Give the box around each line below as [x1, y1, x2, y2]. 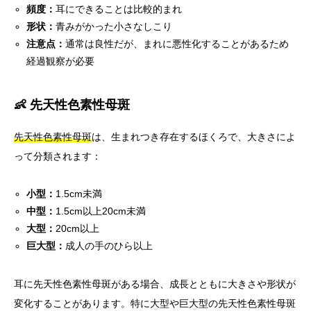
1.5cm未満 [56, 188, 103, 200]
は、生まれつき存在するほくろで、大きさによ [92, 131, 296, 143]
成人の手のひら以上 [65, 240, 153, 252]
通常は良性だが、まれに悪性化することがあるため [65, 38, 289, 50]
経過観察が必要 [26, 56, 95, 67]
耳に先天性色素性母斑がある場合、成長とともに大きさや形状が [14, 278, 296, 290]
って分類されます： [14, 151, 101, 162]
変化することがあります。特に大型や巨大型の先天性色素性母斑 [14, 298, 296, 310]
